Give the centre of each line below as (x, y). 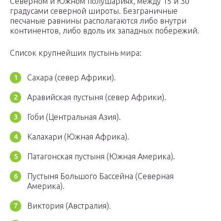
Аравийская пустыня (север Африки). (97, 97)
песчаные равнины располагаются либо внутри (98, 21)
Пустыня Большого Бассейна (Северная (100, 176)
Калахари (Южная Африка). (78, 137)
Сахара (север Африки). (72, 78)
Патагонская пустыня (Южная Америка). (101, 157)
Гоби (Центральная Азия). (74, 117)
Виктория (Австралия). (69, 206)
